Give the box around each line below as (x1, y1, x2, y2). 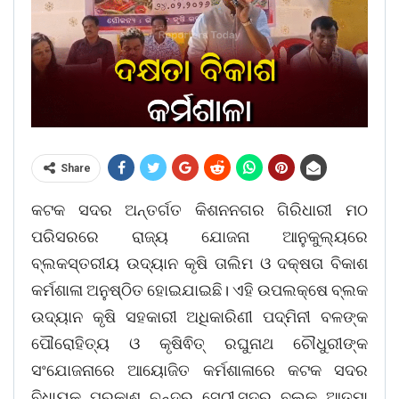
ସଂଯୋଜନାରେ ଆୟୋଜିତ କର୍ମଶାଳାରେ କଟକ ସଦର (31, 361, 368, 380)
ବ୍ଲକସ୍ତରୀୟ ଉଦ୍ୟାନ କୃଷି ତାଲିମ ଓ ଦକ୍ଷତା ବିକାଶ (31, 254, 368, 273)
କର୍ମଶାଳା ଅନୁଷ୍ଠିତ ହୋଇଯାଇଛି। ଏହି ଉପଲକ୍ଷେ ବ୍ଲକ (31, 281, 368, 300)
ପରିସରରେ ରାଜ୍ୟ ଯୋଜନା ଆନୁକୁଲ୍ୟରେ (31, 227, 368, 247)
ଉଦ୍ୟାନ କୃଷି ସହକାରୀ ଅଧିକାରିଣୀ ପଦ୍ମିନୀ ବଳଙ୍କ (31, 307, 368, 327)
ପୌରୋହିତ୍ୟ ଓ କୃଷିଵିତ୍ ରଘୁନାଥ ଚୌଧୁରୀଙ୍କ (31, 334, 368, 354)
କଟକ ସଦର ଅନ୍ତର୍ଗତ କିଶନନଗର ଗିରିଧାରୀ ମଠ (31, 200, 368, 220)
